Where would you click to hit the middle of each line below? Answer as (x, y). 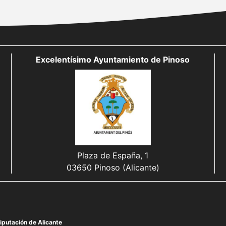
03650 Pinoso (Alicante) (113, 167)
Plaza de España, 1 (113, 155)
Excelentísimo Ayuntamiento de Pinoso (113, 59)
